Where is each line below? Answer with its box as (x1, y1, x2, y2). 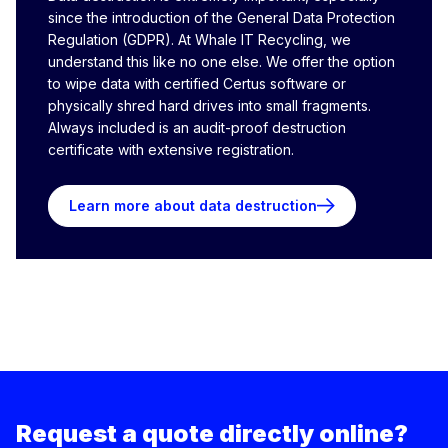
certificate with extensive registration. (48, 141, 294, 158)
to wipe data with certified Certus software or (48, 75, 346, 92)
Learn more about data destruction (69, 197, 317, 214)
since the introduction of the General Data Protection (48, 9, 395, 26)
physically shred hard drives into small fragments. (48, 97, 371, 114)
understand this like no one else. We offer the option (48, 53, 395, 70)
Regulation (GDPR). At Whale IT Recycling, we (48, 31, 351, 48)
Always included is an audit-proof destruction (48, 119, 346, 136)
